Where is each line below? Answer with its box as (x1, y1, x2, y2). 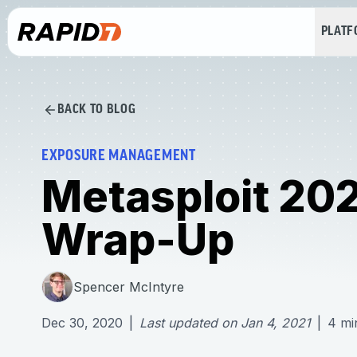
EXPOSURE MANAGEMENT (41, 149, 196, 164)
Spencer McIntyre (73, 278, 184, 295)
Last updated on (139, 315, 237, 331)
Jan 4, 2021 (241, 315, 311, 331)
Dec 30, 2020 (41, 315, 123, 331)
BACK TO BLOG (57, 103, 136, 116)
